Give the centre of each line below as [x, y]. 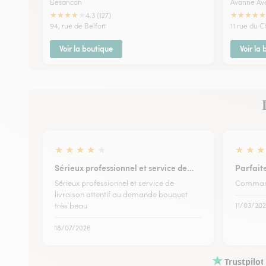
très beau [71, 205]
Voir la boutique [86, 48]
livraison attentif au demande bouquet [121, 194]
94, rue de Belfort [78, 26]
